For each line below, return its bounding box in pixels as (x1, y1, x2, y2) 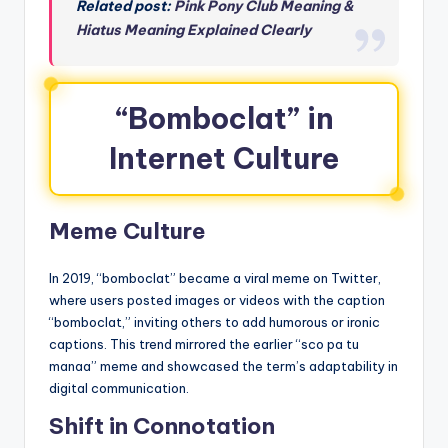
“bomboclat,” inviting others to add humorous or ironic (49, 314, 380, 331)
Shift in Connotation (49, 412, 275, 441)
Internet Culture (109, 140, 339, 178)
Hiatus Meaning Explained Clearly (76, 21, 312, 40)
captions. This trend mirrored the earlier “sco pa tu (49, 336, 359, 353)
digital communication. (49, 380, 189, 397)
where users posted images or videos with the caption (49, 292, 385, 309)
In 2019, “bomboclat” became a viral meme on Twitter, (49, 270, 381, 287)
